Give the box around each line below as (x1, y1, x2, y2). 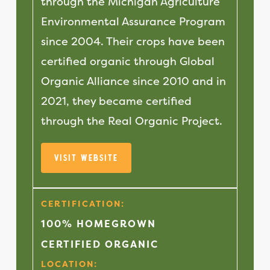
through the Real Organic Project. (41, 113, 223, 129)
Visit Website (54, 151, 119, 165)
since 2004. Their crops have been (41, 34, 225, 49)
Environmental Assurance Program (41, 14, 226, 30)
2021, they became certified (41, 93, 192, 109)
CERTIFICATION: (41, 198, 125, 210)
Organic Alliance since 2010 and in (41, 74, 227, 89)
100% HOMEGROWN (41, 217, 157, 231)
